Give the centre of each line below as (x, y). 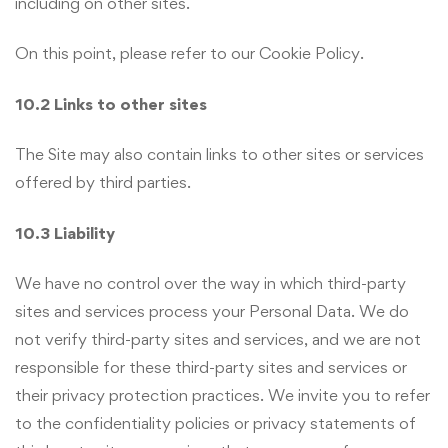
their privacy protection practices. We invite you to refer (222, 395)
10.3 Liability (65, 232)
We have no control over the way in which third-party (210, 283)
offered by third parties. (103, 182)
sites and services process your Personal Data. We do (212, 311)
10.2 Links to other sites (111, 103)
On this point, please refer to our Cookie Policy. (189, 53)
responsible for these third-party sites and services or (211, 367)
